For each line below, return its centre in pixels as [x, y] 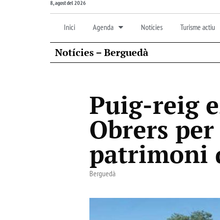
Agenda [103, 27]
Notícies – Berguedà [102, 52]
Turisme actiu [198, 27]
